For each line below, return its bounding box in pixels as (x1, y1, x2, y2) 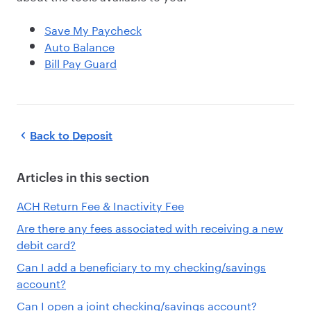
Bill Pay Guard (44, 53, 117, 71)
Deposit (72, 128, 113, 142)
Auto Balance (44, 37, 115, 54)
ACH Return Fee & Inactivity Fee (17, 195, 184, 213)
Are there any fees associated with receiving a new (17, 217, 283, 235)
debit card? (17, 234, 76, 252)
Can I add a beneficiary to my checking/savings (17, 256, 266, 274)
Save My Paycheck (44, 20, 142, 37)
